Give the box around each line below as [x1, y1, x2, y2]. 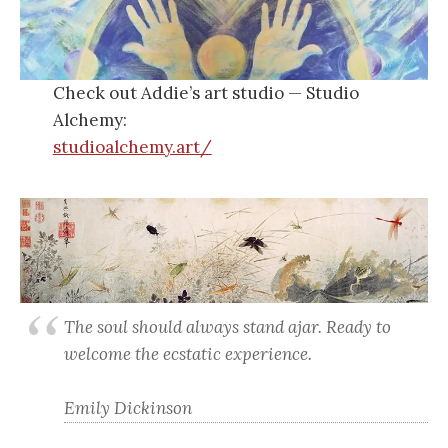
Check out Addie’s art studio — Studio [52, 82, 359, 104]
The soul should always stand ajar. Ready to [64, 316, 391, 339]
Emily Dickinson [64, 397, 192, 420]
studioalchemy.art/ [52, 136, 212, 158]
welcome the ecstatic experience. [64, 343, 312, 366]
